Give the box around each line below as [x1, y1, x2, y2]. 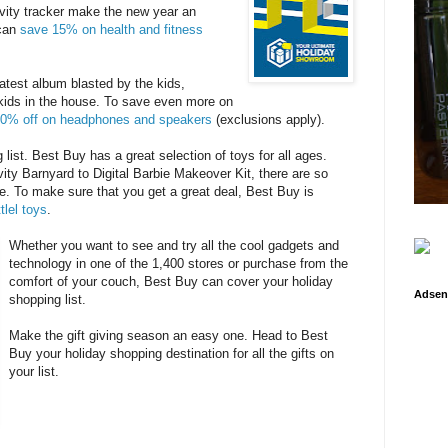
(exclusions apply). [212, 112, 325, 128]
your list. [9, 364, 60, 380]
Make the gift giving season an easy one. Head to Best [9, 328, 329, 344]
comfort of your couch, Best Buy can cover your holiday [9, 274, 334, 290]
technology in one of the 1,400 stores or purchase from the [9, 256, 349, 272]
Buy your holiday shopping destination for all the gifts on [9, 346, 335, 362]
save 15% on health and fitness [20, 22, 203, 38]
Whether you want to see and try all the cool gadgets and [9, 238, 340, 254]
